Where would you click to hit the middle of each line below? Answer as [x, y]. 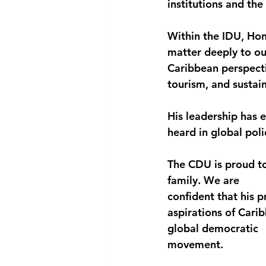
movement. [195, 244]
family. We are [203, 180]
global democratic [213, 228]
